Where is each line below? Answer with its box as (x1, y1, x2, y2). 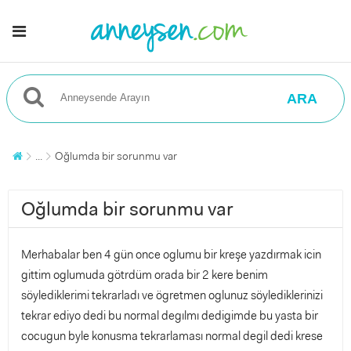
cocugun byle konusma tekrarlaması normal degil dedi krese (21, 328, 323, 344)
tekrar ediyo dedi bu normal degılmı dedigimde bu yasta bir (21, 308, 318, 324)
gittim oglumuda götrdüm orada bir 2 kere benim (21, 267, 268, 283)
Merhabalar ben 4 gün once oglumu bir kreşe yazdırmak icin (21, 247, 321, 262)
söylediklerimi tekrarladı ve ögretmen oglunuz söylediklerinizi (21, 288, 323, 303)
